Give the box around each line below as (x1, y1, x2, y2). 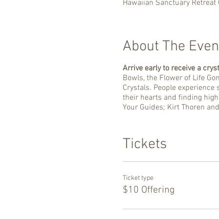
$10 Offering (122, 184, 175, 196)
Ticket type (122, 174, 153, 182)
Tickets (122, 135, 167, 153)
